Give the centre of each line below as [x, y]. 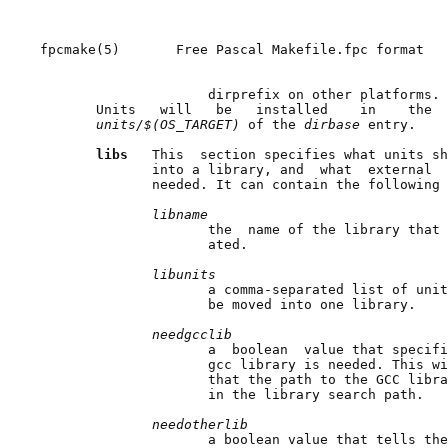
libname [180, 214]
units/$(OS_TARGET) [172, 124]
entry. [392, 124]
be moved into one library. [228, 304]
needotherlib [200, 424]
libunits [184, 274]
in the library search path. [232, 394]
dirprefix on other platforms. [240, 94]
